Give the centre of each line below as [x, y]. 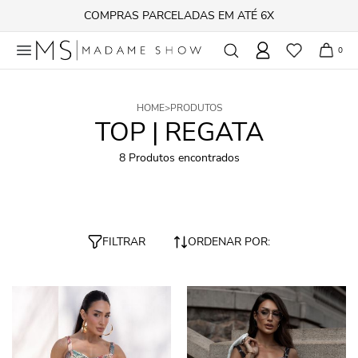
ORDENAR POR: [229, 242]
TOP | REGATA [179, 133]
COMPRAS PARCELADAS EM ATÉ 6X [179, 16]
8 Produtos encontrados [179, 158]
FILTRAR [124, 242]
